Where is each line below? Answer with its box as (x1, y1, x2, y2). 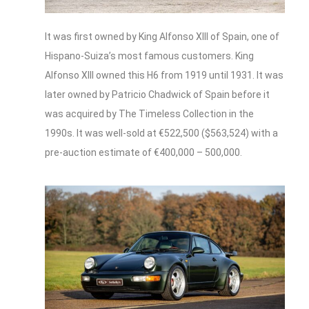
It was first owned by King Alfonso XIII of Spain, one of (45, 31, 279, 43)
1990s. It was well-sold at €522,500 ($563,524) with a (45, 128, 278, 139)
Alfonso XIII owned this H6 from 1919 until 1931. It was (45, 70, 283, 81)
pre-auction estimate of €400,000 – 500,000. (45, 147, 242, 159)
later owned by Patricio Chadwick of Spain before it (45, 89, 270, 101)
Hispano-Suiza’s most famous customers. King (45, 50, 254, 62)
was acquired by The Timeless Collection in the (45, 108, 254, 120)
